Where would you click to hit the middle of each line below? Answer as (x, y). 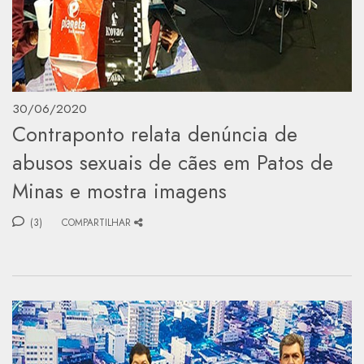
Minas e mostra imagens (119, 191)
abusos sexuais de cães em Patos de (173, 162)
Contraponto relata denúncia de (155, 134)
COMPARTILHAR (96, 222)
